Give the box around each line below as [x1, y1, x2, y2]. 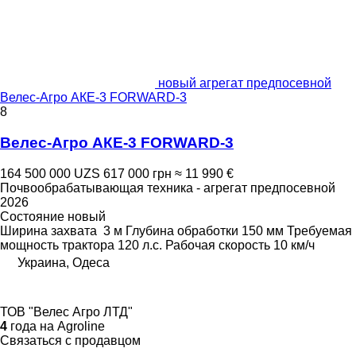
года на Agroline [7, 319, 105, 333]
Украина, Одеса [17, 255, 110, 269]
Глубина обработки [126, 223, 238, 238]
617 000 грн [103, 166, 172, 180]
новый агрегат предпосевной [158, 76, 331, 91]
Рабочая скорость [165, 238, 270, 252]
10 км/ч [273, 238, 315, 252]
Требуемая [287, 223, 352, 238]
